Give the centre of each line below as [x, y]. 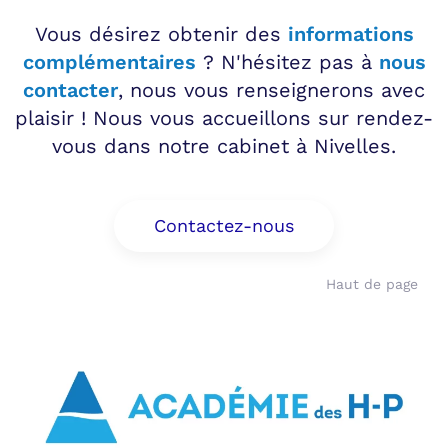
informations [350, 34]
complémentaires [109, 62]
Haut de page [372, 284]
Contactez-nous [224, 226]
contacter [70, 90]
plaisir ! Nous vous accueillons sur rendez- [224, 118]
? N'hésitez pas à [287, 62]
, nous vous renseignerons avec [271, 90]
